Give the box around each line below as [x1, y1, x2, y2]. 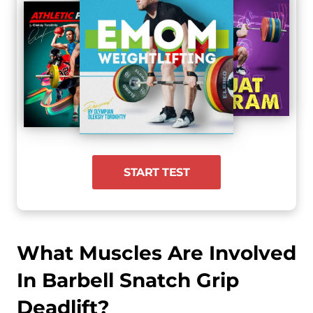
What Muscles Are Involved [17, 240, 296, 265]
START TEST [124, 165, 189, 179]
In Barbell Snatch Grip [17, 268, 239, 292]
